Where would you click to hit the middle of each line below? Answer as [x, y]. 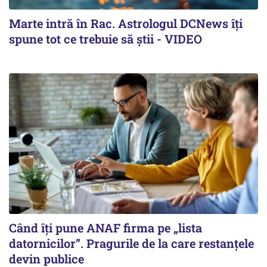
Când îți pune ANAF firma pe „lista [105, 227]
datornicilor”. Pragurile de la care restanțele [131, 243]
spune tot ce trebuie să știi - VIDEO [105, 39]
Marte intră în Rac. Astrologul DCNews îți [126, 24]
